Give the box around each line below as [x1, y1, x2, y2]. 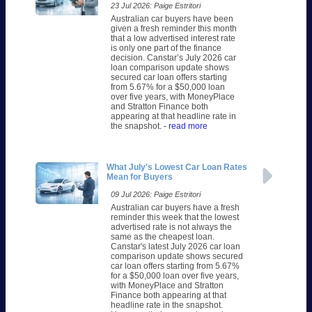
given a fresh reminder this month [110, 24, 237, 34]
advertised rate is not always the [110, 222, 232, 233]
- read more [161, 121, 208, 132]
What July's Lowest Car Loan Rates [106, 162, 247, 173]
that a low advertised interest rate [110, 33, 235, 44]
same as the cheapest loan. [110, 232, 214, 242]
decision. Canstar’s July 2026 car [110, 53, 236, 63]
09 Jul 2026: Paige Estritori [110, 190, 201, 199]
